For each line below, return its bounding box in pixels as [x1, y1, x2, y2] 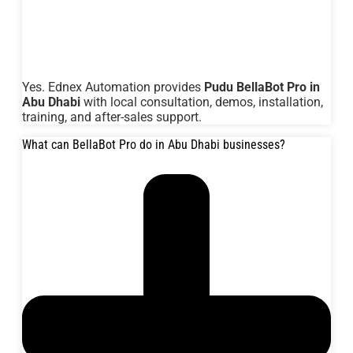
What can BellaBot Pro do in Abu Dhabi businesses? [22, 136, 285, 152]
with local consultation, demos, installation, [80, 94, 323, 110]
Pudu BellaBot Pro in [204, 79, 320, 95]
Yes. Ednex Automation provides [22, 79, 204, 95]
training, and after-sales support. [22, 109, 202, 124]
